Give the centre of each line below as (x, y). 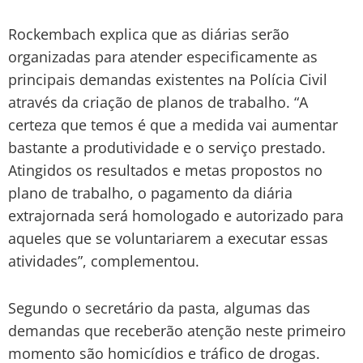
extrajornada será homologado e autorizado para (176, 215)
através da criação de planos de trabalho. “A (158, 102)
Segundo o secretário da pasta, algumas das (159, 307)
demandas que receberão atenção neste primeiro (177, 330)
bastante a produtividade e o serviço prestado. (167, 147)
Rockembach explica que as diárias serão (149, 34)
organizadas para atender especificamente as (163, 56)
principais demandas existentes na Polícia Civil (168, 79)
